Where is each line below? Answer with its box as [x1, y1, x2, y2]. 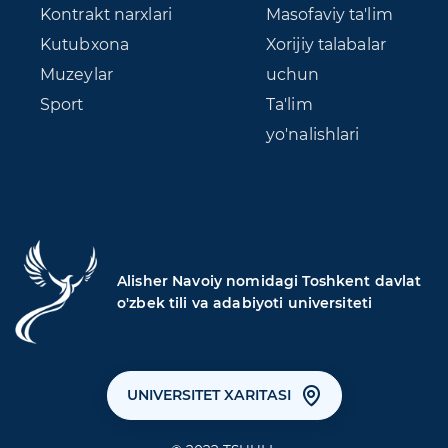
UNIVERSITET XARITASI [126, 386, 291, 405]
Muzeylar [40, 65, 113, 84]
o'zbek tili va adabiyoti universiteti [117, 294, 373, 312]
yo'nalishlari [265, 125, 360, 144]
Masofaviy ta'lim [265, 5, 393, 24]
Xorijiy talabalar [265, 35, 386, 54]
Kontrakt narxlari [40, 5, 172, 24]
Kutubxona [40, 35, 130, 54]
